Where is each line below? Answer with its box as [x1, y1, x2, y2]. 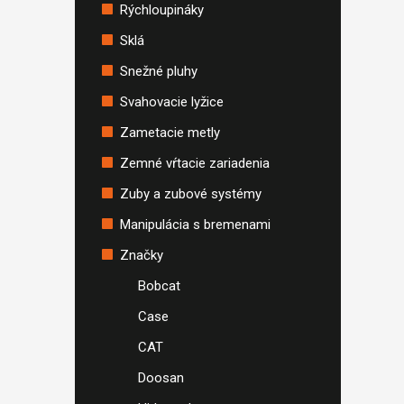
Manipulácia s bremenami [120, 216, 271, 233]
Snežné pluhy [120, 63, 197, 79]
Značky [120, 247, 163, 263]
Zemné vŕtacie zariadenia [120, 155, 270, 171]
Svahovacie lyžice [120, 94, 224, 110]
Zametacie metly [120, 124, 220, 141]
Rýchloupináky [120, 2, 204, 18]
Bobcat [138, 278, 180, 294]
